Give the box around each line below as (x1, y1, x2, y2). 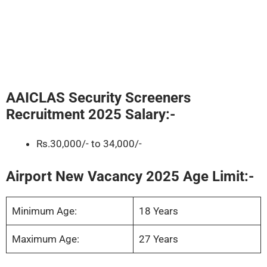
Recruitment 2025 (6, 106, 122, 123)
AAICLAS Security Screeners (6, 89, 191, 107)
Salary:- (125, 106, 175, 123)
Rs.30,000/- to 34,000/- (36, 138, 142, 150)
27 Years (138, 232, 178, 245)
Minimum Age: (11, 204, 77, 217)
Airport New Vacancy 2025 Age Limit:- (6, 167, 254, 185)
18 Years (138, 204, 178, 217)
